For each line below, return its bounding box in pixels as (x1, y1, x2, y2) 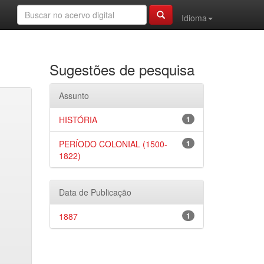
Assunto (58, 90, 89, 101)
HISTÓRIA (58, 114, 97, 126)
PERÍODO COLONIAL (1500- (58, 138, 167, 150)
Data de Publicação (58, 186, 131, 198)
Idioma (181, 12, 207, 24)
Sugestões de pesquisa (49, 59, 194, 80)
